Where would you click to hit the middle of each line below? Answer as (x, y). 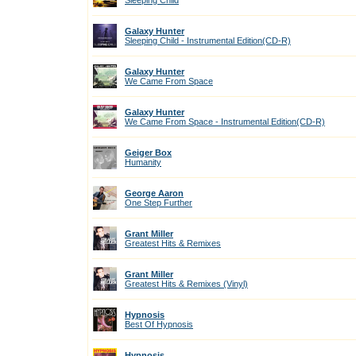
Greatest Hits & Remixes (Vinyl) (186, 284)
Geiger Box (148, 153)
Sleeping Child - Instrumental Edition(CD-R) (208, 41)
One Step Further (159, 203)
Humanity (143, 162)
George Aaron (154, 193)
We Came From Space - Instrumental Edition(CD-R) (225, 122)
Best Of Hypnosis (159, 324)
